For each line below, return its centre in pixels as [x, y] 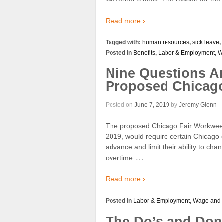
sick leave [206, 42]
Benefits [144, 53]
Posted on [120, 104]
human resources [166, 42]
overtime [119, 158]
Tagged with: [124, 42]
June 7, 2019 [152, 104]
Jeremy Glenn [198, 104]
